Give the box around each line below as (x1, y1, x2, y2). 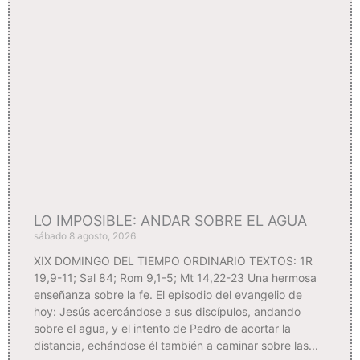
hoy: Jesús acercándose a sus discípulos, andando (34, 305, 301, 319)
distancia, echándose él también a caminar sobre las (34, 338, 309, 353)
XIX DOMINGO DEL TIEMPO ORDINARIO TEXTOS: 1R (34, 254, 313, 268)
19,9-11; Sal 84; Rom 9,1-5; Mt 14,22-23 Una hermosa (34, 271, 317, 285)
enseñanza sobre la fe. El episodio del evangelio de (34, 288, 302, 302)
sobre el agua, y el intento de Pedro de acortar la (34, 321, 291, 336)
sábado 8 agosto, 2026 (34, 230, 136, 243)
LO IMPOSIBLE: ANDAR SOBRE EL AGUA (34, 212, 307, 230)
